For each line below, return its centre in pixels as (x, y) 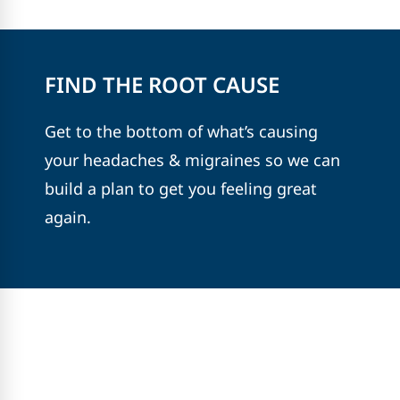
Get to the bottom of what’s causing (181, 131)
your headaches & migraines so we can (192, 159)
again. (68, 217)
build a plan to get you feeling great (181, 188)
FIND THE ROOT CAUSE (162, 84)
